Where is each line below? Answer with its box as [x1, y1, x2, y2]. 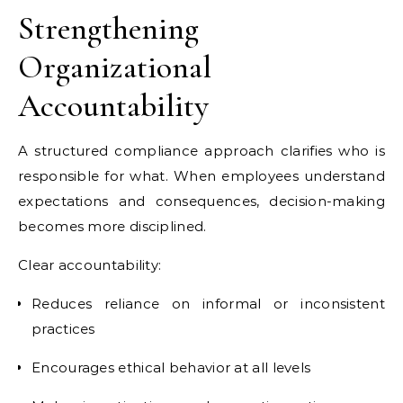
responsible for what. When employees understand [18, 167, 385, 184]
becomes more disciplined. [18, 218, 207, 235]
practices [31, 320, 95, 337]
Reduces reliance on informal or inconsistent [31, 295, 385, 312]
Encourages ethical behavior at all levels [31, 359, 311, 376]
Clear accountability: [18, 256, 162, 273]
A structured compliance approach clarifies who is [18, 142, 385, 159]
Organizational [18, 48, 211, 86]
